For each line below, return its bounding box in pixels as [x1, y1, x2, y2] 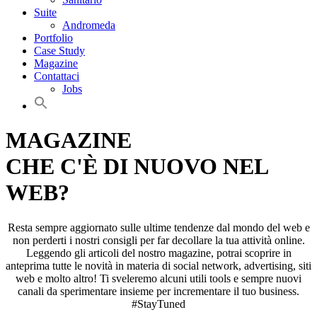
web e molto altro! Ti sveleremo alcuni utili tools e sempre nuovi [16, 272, 301, 284]
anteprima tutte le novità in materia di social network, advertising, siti [6, 259, 311, 272]
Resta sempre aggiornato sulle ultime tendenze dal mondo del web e [7, 221, 310, 234]
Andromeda [62, 19, 115, 31]
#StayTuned [132, 297, 185, 310]
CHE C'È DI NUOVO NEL [6, 154, 267, 180]
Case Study [34, 45, 85, 57]
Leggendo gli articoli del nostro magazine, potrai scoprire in [25, 246, 292, 259]
